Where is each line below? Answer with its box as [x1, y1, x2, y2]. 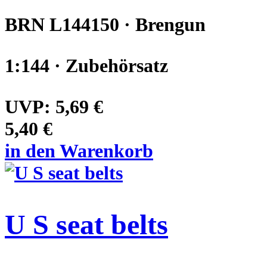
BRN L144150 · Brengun [5, 14, 206, 36]
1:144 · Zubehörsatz [5, 55, 168, 77]
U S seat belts [5, 209, 168, 241]
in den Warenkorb [5, 140, 153, 162]
